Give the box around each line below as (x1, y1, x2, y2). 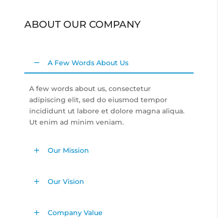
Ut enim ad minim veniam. (29, 118, 124, 127)
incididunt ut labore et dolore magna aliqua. (29, 107, 184, 115)
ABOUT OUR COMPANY (24, 18, 141, 30)
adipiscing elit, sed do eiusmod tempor (29, 95, 167, 104)
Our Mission (48, 146, 89, 155)
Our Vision (48, 177, 84, 186)
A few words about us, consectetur (29, 84, 151, 93)
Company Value (48, 208, 103, 217)
